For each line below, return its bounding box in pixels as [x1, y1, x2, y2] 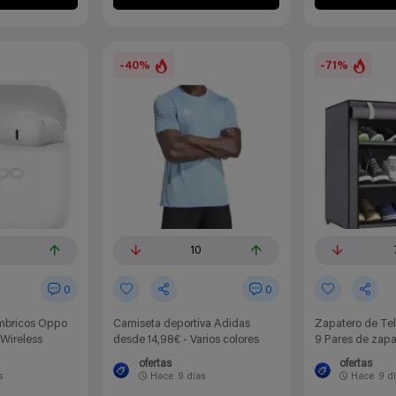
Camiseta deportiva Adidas [113, 318, 251, 331]
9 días [177, 371, 206, 382]
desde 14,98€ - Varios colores [113, 334, 260, 346]
